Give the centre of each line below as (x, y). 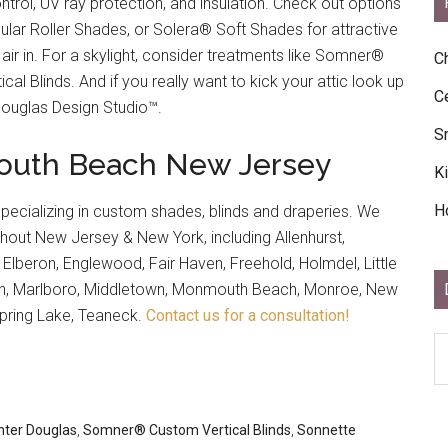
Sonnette (326, 430)
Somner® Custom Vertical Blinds (187, 430)
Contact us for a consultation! (248, 316)
